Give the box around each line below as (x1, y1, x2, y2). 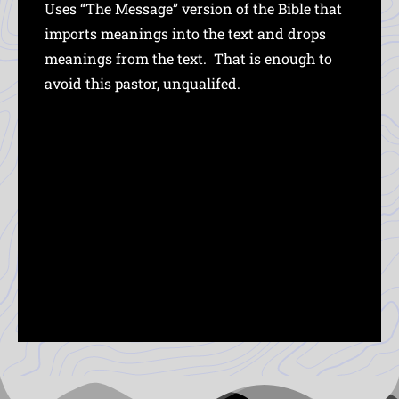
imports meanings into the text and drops (45, 23, 326, 43)
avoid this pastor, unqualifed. (45, 73, 240, 93)
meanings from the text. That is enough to (45, 48, 332, 68)
